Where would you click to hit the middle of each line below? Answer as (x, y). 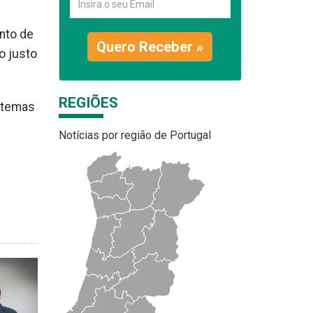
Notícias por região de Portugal (134, 135)
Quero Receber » (150, 47)
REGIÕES (88, 103)
